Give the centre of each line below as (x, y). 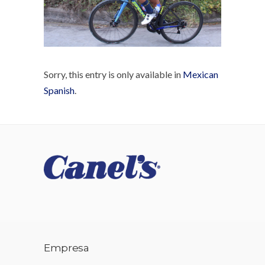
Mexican (201, 74)
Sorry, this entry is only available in (113, 74)
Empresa (67, 248)
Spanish (59, 90)
